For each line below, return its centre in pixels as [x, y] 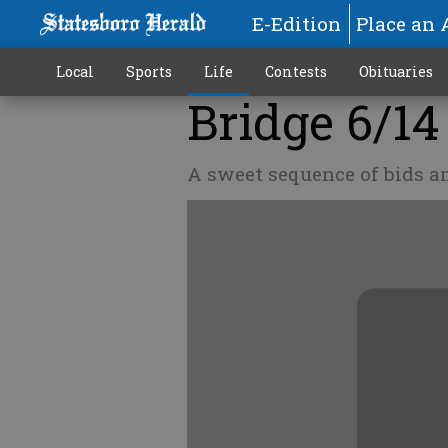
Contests [295, 71]
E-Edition [296, 23]
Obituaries [395, 71]
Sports [148, 71]
